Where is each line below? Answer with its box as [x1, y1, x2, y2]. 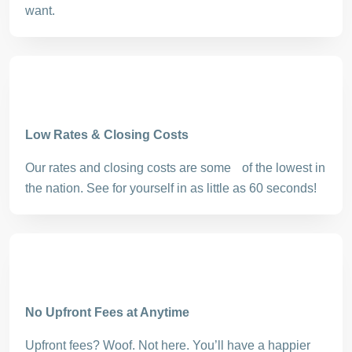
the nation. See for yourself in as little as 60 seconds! [25, 181, 317, 195]
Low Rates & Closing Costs [25, 128, 189, 141]
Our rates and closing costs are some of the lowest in [25, 161, 325, 174]
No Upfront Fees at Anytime [25, 306, 189, 319]
